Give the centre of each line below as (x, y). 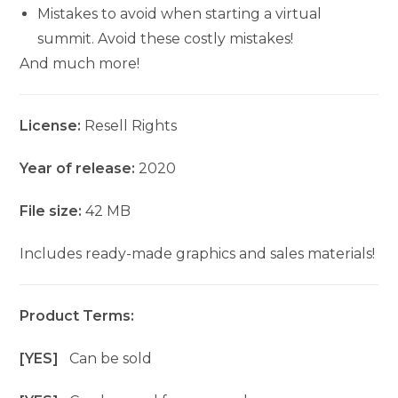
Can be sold (111, 359)
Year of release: (78, 169)
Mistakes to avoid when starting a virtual (180, 14)
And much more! (80, 64)
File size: (53, 211)
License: (52, 126)
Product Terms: (77, 316)
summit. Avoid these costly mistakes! (166, 39)
